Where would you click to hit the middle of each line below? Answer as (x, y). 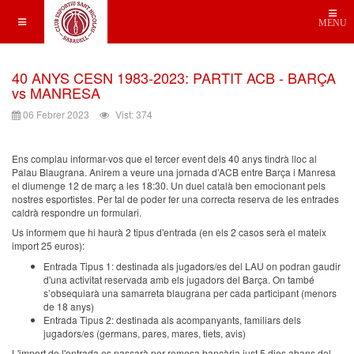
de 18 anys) (69, 306)
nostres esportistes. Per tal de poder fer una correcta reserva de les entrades (175, 198)
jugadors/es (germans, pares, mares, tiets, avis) (145, 333)
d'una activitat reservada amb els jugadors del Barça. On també (179, 279)
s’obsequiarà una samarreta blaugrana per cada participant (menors (190, 292)
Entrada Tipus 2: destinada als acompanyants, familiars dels (172, 319)
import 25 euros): (48, 245)
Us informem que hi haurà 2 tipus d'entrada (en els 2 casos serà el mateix (169, 232)
